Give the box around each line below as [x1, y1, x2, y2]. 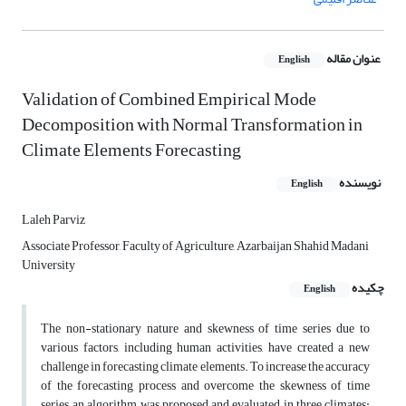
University [22, 253, 75, 278]
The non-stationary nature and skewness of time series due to [41, 316, 370, 342]
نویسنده [339, 170, 381, 196]
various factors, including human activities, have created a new [41, 335, 370, 361]
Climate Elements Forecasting [22, 132, 241, 169]
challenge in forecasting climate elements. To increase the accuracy [41, 354, 370, 380]
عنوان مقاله [326, 46, 381, 72]
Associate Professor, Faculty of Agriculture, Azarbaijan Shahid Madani [22, 234, 369, 259]
